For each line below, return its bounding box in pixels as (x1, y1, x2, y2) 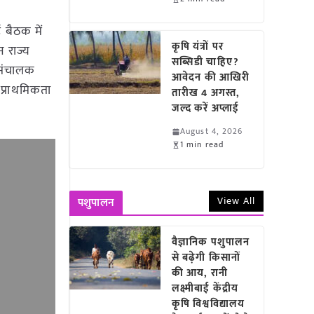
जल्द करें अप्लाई (172, 100, 245, 117)
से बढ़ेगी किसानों (172, 249, 240, 266)
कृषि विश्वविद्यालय (172, 295, 245, 313)
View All (217, 193, 255, 209)
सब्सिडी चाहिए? (172, 53, 239, 71)
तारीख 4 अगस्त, (172, 84, 240, 102)
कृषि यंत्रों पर (172, 38, 224, 55)
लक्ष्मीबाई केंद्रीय (172, 280, 238, 297)
